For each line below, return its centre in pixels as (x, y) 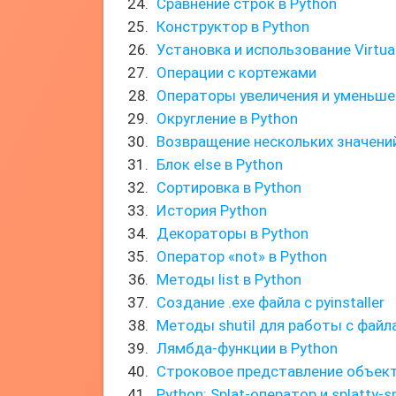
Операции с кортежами (236, 72)
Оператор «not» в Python (242, 256)
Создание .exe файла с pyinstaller (270, 302)
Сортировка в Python (229, 187)
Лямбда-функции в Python (247, 348)
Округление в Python (227, 118)
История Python (212, 210)
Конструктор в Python (233, 27)
